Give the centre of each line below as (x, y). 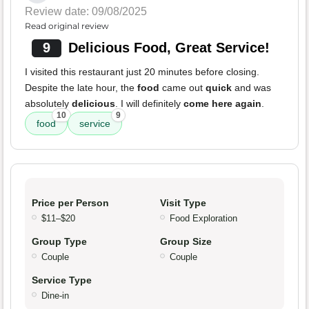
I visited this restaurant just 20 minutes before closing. (142, 72)
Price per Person (70, 203)
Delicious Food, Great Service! (169, 48)
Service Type (62, 280)
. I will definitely (149, 104)
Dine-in (55, 296)
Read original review (67, 26)
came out (182, 88)
